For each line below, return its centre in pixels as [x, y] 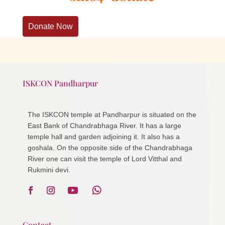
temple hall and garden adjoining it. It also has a [103, 136]
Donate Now [50, 26]
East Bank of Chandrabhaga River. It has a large [104, 125]
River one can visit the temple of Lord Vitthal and [104, 158]
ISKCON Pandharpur [60, 83]
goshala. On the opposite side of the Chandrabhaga [110, 147]
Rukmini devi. [49, 170]
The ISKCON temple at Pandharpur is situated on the [112, 114]
